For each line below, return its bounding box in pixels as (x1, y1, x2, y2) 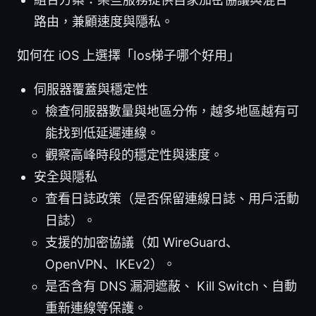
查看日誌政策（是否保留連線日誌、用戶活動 (45, 191, 299, 207)
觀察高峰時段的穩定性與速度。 (45, 147, 223, 163)
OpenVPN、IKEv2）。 (45, 257, 176, 272)
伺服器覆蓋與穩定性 (34, 82, 148, 97)
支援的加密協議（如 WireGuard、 (45, 235, 238, 250)
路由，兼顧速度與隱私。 (34, 14, 174, 30)
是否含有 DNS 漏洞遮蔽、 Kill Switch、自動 (45, 279, 297, 294)
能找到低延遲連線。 (45, 126, 159, 141)
